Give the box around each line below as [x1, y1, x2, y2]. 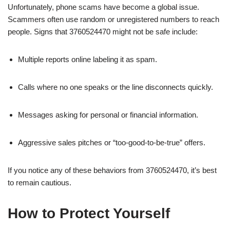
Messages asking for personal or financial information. [18, 110, 198, 119]
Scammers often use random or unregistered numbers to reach [8, 14, 219, 24]
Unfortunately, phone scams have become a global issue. [8, 2, 199, 11]
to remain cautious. [8, 178, 71, 187]
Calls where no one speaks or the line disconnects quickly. [18, 82, 213, 91]
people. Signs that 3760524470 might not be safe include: [8, 27, 198, 36]
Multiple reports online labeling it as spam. [18, 54, 157, 64]
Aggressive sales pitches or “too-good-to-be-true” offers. [18, 138, 205, 147]
